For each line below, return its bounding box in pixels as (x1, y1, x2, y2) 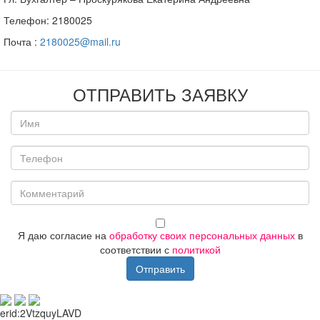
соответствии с (99, 242, 172, 256)
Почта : (4, 34, 40, 49)
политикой (171, 242, 221, 256)
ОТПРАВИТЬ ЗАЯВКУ (72, 81, 248, 106)
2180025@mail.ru (40, 34, 121, 49)
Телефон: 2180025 (4, 13, 92, 27)
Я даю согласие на (17, 228, 109, 242)
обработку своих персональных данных (109, 228, 295, 242)
